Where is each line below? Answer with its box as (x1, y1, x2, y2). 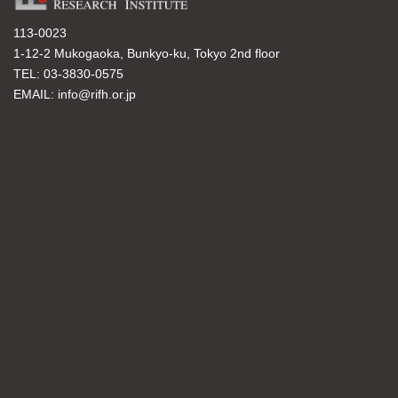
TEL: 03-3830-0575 (13, 66, 123, 81)
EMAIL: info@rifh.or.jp (13, 86, 136, 101)
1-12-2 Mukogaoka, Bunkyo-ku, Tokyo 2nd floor (13, 45, 280, 60)
